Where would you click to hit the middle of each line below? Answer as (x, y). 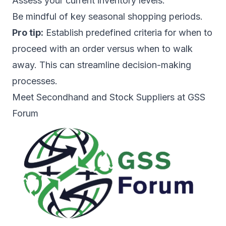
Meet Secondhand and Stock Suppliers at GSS (109, 97)
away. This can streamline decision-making (102, 65)
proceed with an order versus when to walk (102, 48)
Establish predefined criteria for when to (128, 32)
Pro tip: (28, 32)
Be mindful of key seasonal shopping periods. (107, 16)
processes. (35, 81)
